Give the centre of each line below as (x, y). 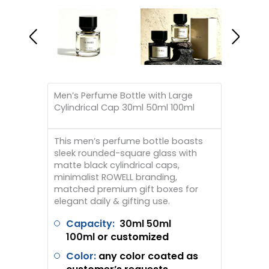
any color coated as (148, 256)
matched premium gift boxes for (126, 189)
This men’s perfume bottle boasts (128, 141)
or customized (132, 237)
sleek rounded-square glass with (125, 153)
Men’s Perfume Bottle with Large (123, 95)
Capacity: (90, 224)
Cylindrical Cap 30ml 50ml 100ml (124, 107)
